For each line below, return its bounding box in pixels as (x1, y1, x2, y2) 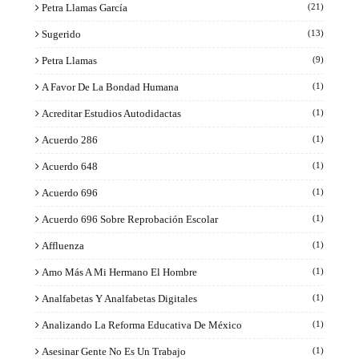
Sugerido (42, 27, 81, 40)
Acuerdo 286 (42, 133, 98, 146)
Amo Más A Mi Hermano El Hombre (42, 265, 197, 278)
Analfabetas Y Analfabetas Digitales (42, 292, 197, 305)
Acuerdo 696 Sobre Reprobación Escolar (42, 212, 218, 225)
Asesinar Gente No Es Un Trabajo (42, 345, 186, 357)
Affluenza (42, 239, 84, 252)
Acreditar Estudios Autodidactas (42, 107, 181, 119)
